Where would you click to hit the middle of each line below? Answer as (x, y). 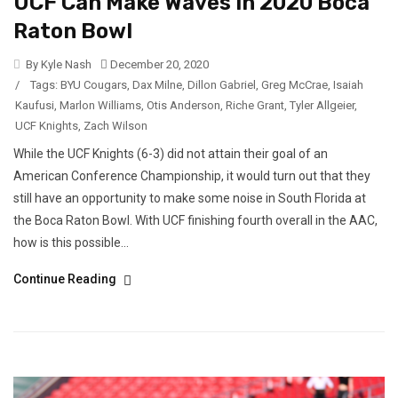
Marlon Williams (100, 105)
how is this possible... (71, 242)
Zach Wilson (115, 125)
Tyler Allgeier (322, 105)
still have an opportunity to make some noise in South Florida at (190, 198)
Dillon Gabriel (222, 84)
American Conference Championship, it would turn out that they (192, 175)
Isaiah (348, 84)
